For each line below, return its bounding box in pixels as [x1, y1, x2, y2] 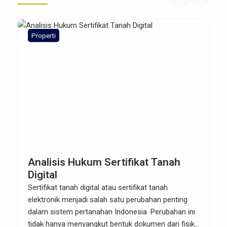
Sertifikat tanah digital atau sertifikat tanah [28, 183, 168, 193]
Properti [31, 31, 56, 40]
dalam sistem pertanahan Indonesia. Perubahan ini [28, 207, 195, 217]
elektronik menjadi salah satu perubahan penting [28, 195, 187, 205]
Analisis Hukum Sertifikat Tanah [28, 156, 180, 169]
